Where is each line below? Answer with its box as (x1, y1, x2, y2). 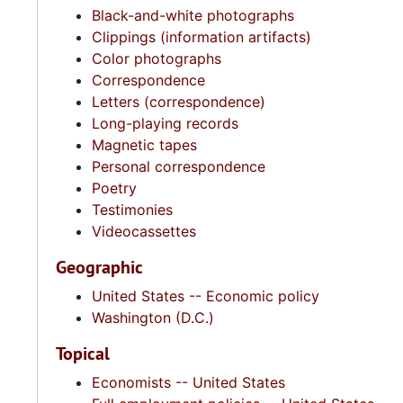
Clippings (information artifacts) (92, 28, 311, 46)
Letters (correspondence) (92, 93, 265, 111)
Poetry (92, 179, 137, 197)
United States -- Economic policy (92, 287, 319, 305)
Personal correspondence (92, 157, 265, 175)
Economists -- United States (92, 373, 285, 391)
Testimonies (92, 201, 173, 219)
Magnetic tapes (92, 136, 197, 154)
